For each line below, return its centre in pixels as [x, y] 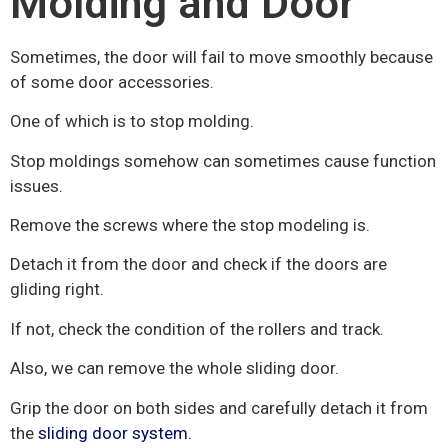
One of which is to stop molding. [132, 121]
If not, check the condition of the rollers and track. [197, 328]
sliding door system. [115, 432]
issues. [36, 185]
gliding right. [57, 289]
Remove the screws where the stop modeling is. [190, 224]
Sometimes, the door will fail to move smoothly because [221, 56]
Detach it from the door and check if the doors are [198, 264]
